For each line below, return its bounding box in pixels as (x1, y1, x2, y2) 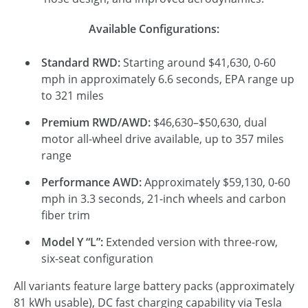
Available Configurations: (89, 21, 219, 37)
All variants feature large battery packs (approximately (14, 278, 294, 294)
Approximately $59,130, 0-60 (142, 175, 290, 190)
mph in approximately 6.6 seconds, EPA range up (41, 71, 294, 87)
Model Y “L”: (41, 234, 103, 250)
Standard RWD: (41, 55, 120, 71)
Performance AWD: (41, 175, 142, 190)
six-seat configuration (41, 251, 153, 267)
